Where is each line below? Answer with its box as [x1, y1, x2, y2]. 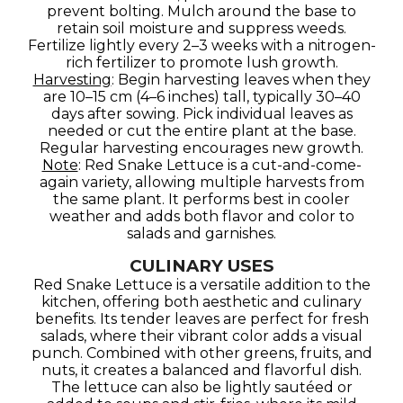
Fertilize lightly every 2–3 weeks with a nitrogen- [27, 37, 376, 54]
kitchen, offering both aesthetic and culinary [41, 293, 362, 310]
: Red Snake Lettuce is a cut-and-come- [77, 157, 362, 174]
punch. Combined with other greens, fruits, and [31, 345, 372, 362]
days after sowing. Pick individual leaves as [50, 105, 353, 122]
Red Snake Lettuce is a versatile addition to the [32, 276, 371, 293]
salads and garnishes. [127, 225, 276, 242]
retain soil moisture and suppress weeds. [57, 20, 346, 37]
